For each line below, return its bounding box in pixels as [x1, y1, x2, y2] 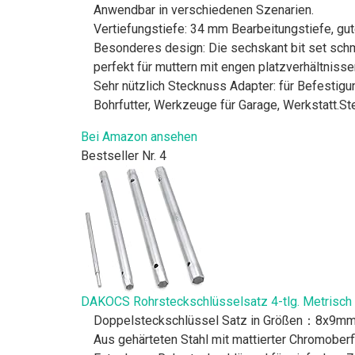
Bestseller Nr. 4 [81, 147, 166, 163]
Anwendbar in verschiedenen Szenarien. [94, 2, 314, 17]
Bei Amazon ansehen [81, 128, 197, 144]
